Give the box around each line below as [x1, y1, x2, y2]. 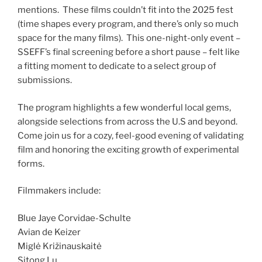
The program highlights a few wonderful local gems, [18, 102, 231, 113]
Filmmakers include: [18, 185, 101, 196]
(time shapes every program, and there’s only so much [18, 19, 239, 29]
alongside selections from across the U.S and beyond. [18, 116, 239, 127]
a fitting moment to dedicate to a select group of [18, 61, 216, 71]
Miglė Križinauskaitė [18, 240, 102, 251]
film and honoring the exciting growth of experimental [18, 144, 239, 155]
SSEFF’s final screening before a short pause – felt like [18, 47, 240, 57]
